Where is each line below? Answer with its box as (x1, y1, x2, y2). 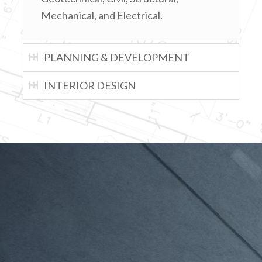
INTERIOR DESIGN (43, 78, 136, 92)
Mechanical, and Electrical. (40, 9, 163, 22)
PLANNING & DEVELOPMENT (43, 50, 189, 64)
